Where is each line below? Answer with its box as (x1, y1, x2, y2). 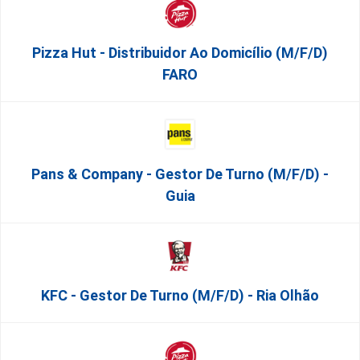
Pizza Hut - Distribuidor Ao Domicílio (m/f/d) (32, 44, 328, 61)
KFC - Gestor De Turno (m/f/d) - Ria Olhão (41, 287, 319, 304)
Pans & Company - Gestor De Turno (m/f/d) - (31, 166, 329, 182)
